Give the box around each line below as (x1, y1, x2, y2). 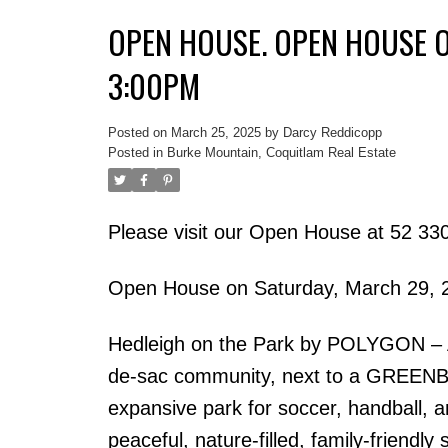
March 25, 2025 (170, 124, 261, 140)
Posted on (107, 124, 171, 140)
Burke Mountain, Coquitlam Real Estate (166, 144, 396, 160)
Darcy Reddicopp (282, 124, 382, 140)
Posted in (107, 144, 163, 160)
